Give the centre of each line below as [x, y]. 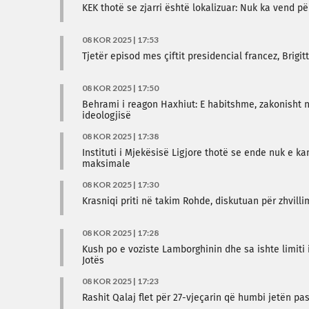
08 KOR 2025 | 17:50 [120, 88]
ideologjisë [107, 116]
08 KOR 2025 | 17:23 [120, 281]
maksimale [106, 164]
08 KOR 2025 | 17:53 [120, 40]
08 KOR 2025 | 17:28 [120, 233]
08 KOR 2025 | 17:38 [120, 136]
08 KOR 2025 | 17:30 [120, 185]
